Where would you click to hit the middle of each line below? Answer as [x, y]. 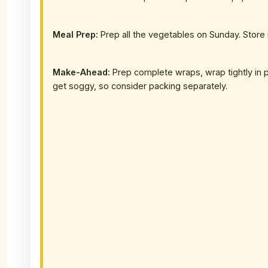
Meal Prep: [75, 34]
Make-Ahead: [81, 72]
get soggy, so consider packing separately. [140, 86]
